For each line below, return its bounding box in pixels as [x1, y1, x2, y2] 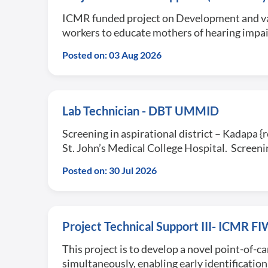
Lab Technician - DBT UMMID [62, 103, 219, 118]
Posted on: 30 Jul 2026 [62, 165, 157, 176]
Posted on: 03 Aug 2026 [62, 49, 162, 60]
